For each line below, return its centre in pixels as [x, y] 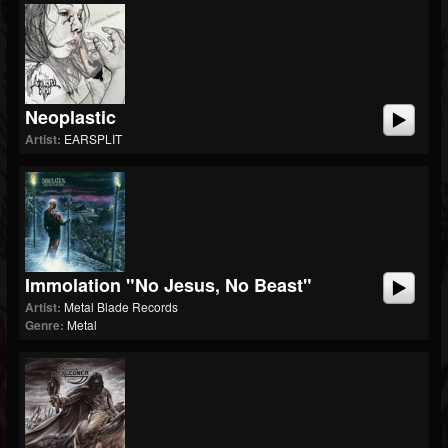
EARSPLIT [93, 138]
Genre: [44, 325]
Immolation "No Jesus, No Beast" [168, 285]
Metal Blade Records [121, 306]
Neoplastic [70, 117]
